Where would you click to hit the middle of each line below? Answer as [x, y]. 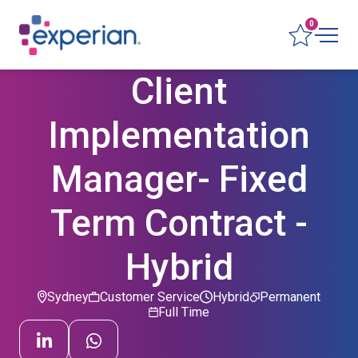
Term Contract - [179, 223]
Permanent [290, 297]
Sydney [68, 297]
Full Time [184, 312]
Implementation [179, 135]
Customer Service [150, 297]
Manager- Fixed [179, 179]
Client [179, 91]
